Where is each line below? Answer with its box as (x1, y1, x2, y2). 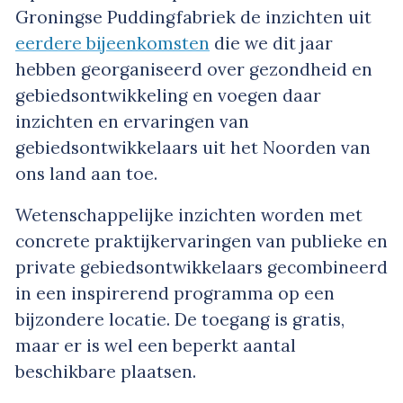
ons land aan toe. (15, 163, 157, 185)
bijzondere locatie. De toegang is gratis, (15, 309, 345, 331)
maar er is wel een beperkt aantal (15, 335, 296, 357)
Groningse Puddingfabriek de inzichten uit (15, 6, 372, 29)
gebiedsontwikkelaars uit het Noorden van (15, 137, 371, 159)
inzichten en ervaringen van (15, 111, 249, 133)
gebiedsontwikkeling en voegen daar (15, 85, 321, 107)
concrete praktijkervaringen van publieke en (15, 230, 388, 253)
